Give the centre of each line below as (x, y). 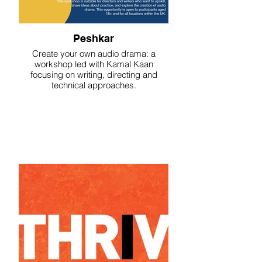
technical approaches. (94, 85)
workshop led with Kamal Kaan (94, 64)
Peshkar (94, 38)
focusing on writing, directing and (94, 75)
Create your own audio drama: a (94, 54)
